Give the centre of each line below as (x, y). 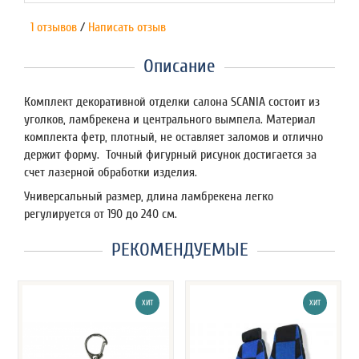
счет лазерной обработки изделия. (112, 173)
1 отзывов (50, 28)
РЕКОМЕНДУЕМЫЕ (179, 250)
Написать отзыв (127, 28)
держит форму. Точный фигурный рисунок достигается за (170, 155)
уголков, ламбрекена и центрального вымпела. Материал (170, 120)
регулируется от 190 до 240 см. (101, 214)
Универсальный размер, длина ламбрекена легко (149, 197)
